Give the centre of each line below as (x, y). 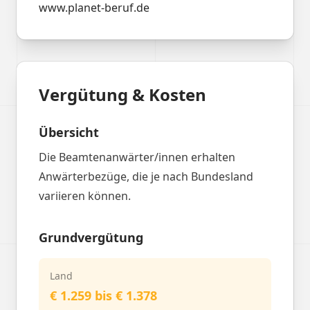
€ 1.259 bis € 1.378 (103, 295)
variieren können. (85, 196)
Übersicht (69, 132)
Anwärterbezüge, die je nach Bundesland (146, 176)
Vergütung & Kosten (122, 94)
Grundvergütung (91, 237)
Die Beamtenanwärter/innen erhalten (137, 157)
